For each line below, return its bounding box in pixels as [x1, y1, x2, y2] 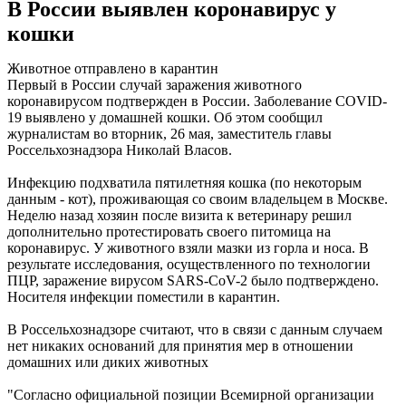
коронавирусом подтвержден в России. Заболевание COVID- [7, 93, 387, 110]
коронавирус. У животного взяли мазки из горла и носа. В [7, 240, 369, 256]
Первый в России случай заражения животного [7, 77, 302, 93]
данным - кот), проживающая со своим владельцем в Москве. [7, 191, 388, 208]
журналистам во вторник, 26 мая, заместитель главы [7, 126, 332, 142]
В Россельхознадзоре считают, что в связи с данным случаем [7, 322, 382, 338]
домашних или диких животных [7, 354, 208, 371]
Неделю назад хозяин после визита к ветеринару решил [7, 208, 352, 224]
